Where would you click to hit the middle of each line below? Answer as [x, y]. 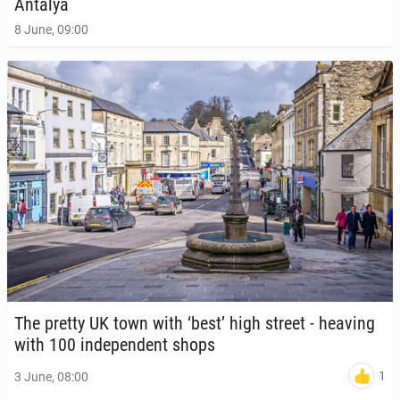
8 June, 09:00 [51, 30]
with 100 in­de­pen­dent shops [115, 345]
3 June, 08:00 [51, 376]
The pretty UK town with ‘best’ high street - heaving [195, 324]
